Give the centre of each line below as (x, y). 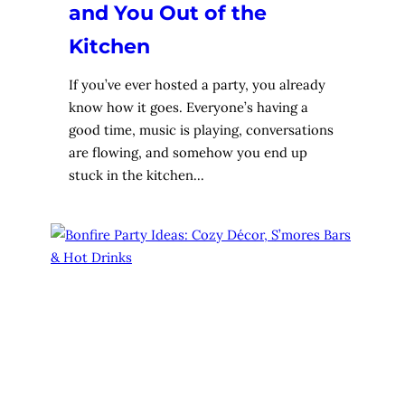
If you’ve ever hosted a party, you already (197, 84)
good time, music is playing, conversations (201, 129)
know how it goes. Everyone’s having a (188, 107)
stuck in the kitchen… (137, 174)
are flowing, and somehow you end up (188, 152)
